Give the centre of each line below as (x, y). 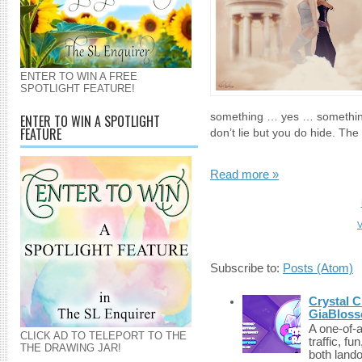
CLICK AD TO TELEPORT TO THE (103, 336)
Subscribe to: (246, 269)
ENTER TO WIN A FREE (79, 76)
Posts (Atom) (318, 269)
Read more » (244, 175)
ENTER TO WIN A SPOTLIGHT (90, 121)
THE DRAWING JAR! (71, 348)
